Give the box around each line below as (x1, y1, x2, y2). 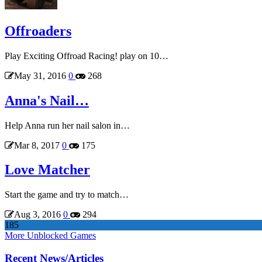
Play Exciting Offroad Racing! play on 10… (5, 50, 168, 61)
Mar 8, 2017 (14, 140, 60, 150)
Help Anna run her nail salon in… (5, 120, 130, 130)
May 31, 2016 (14, 70, 66, 81)
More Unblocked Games (5, 230, 96, 241)
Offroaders (5, 23, 71, 39)
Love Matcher (5, 162, 90, 178)
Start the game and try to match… (5, 189, 129, 200)
